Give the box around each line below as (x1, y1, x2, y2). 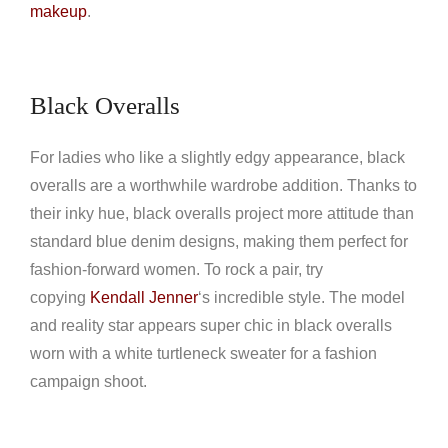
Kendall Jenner (90, 289, 198, 306)
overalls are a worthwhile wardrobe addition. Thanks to (30, 177, 417, 194)
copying (30, 289, 90, 306)
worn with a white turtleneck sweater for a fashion (30, 345, 377, 362)
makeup (30, 3, 87, 20)
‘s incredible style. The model (198, 289, 405, 306)
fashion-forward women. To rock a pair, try (30, 261, 323, 278)
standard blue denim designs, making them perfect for (30, 233, 408, 250)
